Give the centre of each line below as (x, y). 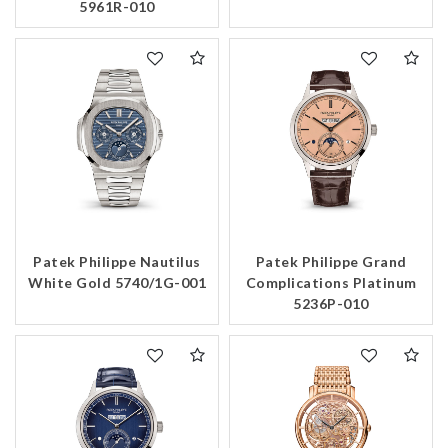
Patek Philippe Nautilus (117, 262)
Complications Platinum (331, 283)
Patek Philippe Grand (331, 262)
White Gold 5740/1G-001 (117, 283)
